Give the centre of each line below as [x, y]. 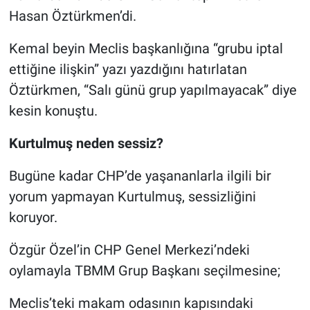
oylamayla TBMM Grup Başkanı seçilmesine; [144, 271]
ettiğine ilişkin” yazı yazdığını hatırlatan [128, 70]
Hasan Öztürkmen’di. [72, 16]
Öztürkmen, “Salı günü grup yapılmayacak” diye [153, 90]
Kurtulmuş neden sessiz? [86, 144]
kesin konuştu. [53, 111]
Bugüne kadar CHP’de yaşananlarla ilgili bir [140, 176]
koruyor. [33, 218]
